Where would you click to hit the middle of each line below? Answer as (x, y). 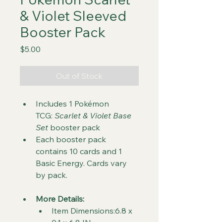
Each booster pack (72, 139)
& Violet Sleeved (73, 16)
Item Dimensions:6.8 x (93, 211)
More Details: (60, 199)
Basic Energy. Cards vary (82, 163)
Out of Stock (79, 76)
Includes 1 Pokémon (73, 104)
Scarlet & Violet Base (94, 115)
